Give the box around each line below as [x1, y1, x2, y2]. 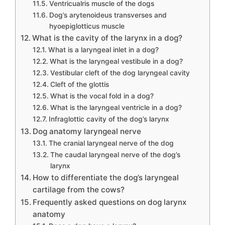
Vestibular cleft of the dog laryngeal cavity [50, 69, 190, 77]
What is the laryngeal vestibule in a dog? [49, 57, 183, 65]
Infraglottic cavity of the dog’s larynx [48, 115, 169, 123]
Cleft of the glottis [50, 80, 109, 88]
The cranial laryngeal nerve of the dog [48, 139, 174, 147]
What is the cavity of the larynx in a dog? [32, 33, 183, 43]
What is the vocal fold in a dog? [50, 92, 154, 100]
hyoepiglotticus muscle [49, 22, 125, 30]
